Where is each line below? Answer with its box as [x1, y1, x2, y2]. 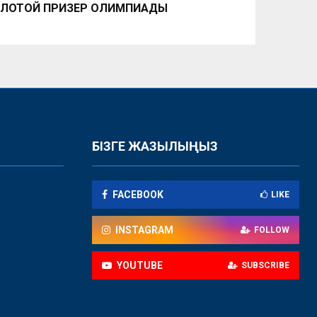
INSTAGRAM [115, 224, 173, 236]
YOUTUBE [116, 259, 163, 271]
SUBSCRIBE [241, 260, 289, 270]
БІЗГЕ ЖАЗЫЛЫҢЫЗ [91, 138, 218, 154]
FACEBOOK [112, 188, 163, 200]
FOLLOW [254, 224, 289, 235]
